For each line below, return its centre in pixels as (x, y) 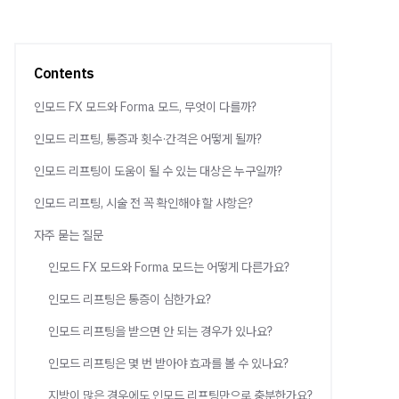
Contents (64, 73)
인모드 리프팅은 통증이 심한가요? (130, 299)
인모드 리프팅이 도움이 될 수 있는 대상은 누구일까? (158, 171)
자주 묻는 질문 (69, 235)
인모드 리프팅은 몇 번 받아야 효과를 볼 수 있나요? (168, 363)
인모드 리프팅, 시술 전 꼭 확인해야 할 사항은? (143, 203)
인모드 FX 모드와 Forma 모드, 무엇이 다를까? (145, 107)
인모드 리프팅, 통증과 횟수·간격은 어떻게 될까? (148, 139)
